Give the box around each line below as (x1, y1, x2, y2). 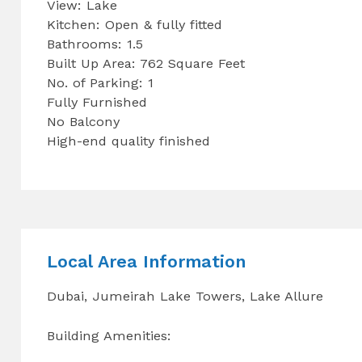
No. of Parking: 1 (47, 74, 154, 90)
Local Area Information (47, 250, 246, 271)
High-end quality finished (47, 133, 211, 149)
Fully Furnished (47, 94, 148, 110)
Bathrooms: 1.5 (47, 36, 144, 52)
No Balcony (47, 113, 120, 129)
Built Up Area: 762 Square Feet (47, 55, 246, 71)
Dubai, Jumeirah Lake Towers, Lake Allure (47, 288, 324, 304)
